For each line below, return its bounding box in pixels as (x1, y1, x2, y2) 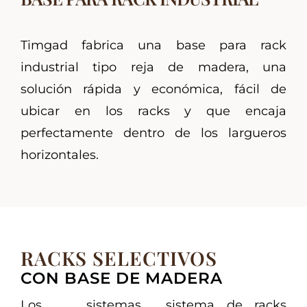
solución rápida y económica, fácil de (20, 82, 287, 97)
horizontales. (20, 147, 99, 163)
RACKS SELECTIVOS (20, 245, 217, 271)
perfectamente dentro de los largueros (20, 125, 287, 141)
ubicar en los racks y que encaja (20, 103, 287, 119)
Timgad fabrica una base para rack (20, 38, 287, 53)
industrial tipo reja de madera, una (20, 60, 287, 75)
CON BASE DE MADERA (20, 269, 223, 288)
